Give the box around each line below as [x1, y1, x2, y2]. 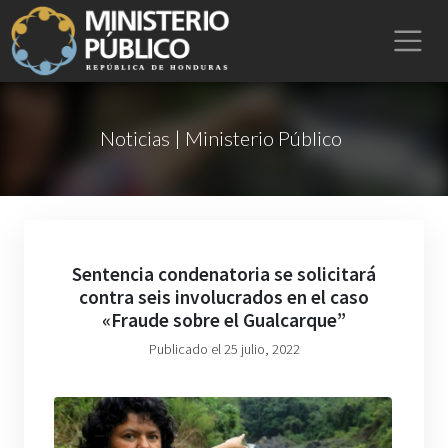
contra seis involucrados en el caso [79, 285, 369, 309]
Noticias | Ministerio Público [99, 126, 342, 150]
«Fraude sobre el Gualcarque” [102, 308, 346, 332]
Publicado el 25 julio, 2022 [148, 340, 300, 358]
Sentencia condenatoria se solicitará [72, 262, 376, 286]
